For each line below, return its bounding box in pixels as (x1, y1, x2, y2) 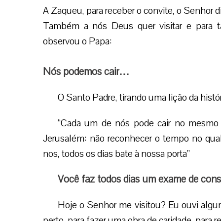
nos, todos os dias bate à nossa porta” (43, 147, 190, 160)
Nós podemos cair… (43, 65, 130, 78)
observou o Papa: (43, 35, 112, 48)
